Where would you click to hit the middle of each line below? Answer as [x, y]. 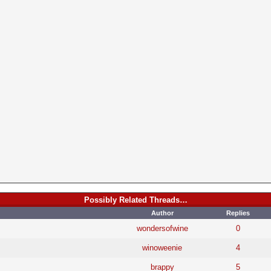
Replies [238, 213]
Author [162, 213]
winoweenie [162, 247]
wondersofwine [162, 228]
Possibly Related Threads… [135, 200]
